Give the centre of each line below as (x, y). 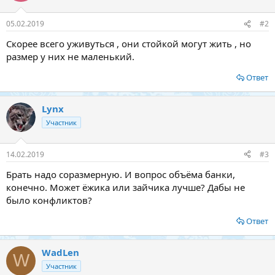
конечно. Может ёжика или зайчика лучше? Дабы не (126, 187)
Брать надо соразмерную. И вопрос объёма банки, (121, 174)
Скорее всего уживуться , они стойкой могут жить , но (129, 44)
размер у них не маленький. (70, 56)
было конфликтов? (49, 200)
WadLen (60, 252)
